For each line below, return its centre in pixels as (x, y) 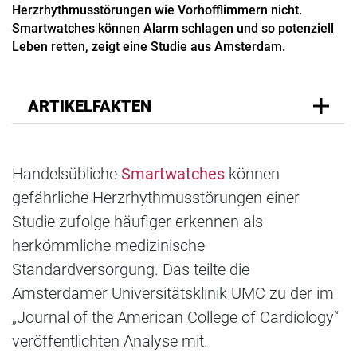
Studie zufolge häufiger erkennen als (137, 222)
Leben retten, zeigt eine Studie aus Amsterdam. (149, 47)
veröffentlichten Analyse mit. (110, 341)
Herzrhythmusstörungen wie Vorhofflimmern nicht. (157, 10)
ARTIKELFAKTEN (90, 106)
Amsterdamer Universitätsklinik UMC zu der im (173, 294)
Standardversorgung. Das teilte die (131, 270)
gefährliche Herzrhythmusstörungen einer (156, 198)
